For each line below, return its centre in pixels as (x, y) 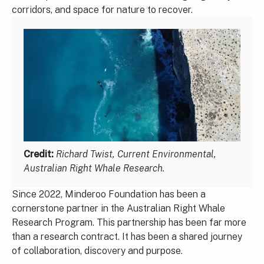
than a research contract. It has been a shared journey (127, 237)
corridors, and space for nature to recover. (102, 9)
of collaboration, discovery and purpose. (97, 251)
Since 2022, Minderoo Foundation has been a (109, 194)
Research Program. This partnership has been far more (129, 223)
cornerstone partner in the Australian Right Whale (118, 209)
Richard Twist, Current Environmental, (136, 154)
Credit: (39, 154)
